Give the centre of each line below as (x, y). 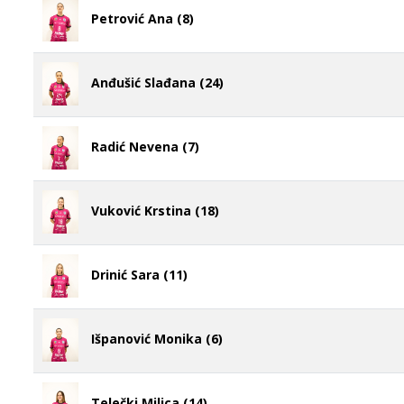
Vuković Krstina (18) (155, 210)
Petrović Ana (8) (142, 18)
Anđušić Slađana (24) (157, 82)
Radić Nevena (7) (145, 146)
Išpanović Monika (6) (157, 338)
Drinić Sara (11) (139, 274)
